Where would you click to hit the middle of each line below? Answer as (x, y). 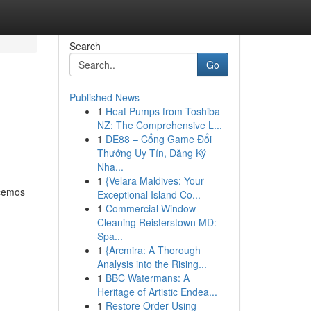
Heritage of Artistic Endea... (157, 292)
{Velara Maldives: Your (154, 180)
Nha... (110, 167)
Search (85, 46)
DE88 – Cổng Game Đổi (158, 139)
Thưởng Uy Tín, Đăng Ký (151, 153)
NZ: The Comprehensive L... (159, 125)
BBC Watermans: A (147, 278)
